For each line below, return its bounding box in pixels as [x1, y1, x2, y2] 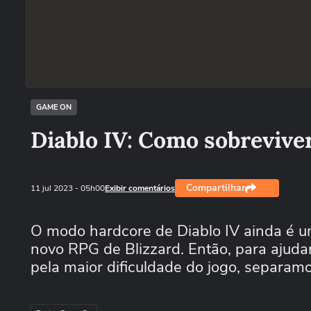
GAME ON [36, 102, 72, 112]
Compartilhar [186, 181, 245, 194]
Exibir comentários [105, 182, 175, 194]
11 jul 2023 [31, 182, 75, 194]
